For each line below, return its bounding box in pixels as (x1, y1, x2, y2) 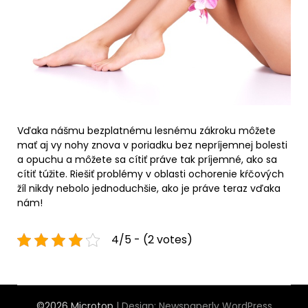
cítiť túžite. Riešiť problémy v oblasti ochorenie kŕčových (17, 167, 284, 181)
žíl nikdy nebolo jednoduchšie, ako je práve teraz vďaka (17, 181, 280, 196)
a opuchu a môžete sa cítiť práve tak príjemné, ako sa (17, 153, 277, 167)
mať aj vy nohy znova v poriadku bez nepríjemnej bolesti (17, 138, 287, 153)
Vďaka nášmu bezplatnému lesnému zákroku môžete (17, 124, 276, 138)
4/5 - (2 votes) (111, 232, 192, 248)
